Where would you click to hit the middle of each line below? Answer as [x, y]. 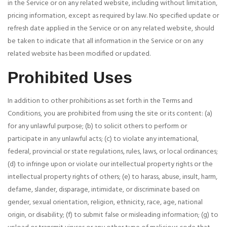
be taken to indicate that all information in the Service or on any [105, 42]
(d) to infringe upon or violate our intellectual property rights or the [110, 165]
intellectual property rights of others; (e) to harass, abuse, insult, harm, [112, 177]
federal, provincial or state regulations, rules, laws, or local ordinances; [113, 152]
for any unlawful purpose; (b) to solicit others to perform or [97, 127]
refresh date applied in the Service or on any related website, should [111, 29]
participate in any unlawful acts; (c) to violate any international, [103, 139]
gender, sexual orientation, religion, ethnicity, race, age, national [105, 203]
